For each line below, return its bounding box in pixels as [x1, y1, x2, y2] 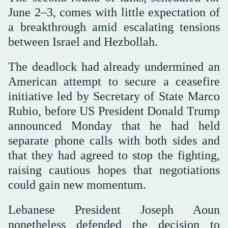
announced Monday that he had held [8, 119, 220, 133]
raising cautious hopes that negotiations [8, 163, 220, 177]
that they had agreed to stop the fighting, [8, 149, 220, 162]
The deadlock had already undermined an [8, 60, 220, 74]
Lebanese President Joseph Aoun [8, 203, 220, 217]
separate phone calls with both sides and [8, 134, 220, 148]
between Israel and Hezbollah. [8, 35, 158, 49]
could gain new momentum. [8, 178, 146, 192]
